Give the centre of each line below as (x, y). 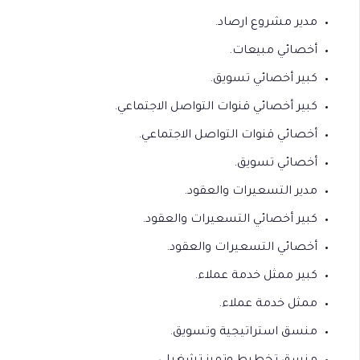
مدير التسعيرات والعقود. (251, 192)
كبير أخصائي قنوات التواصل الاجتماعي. (216, 108)
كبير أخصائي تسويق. (264, 80)
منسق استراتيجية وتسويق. (243, 333)
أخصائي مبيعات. (273, 51)
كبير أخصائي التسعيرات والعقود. (230, 220)
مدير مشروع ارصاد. (266, 23)
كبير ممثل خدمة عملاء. (256, 276)
